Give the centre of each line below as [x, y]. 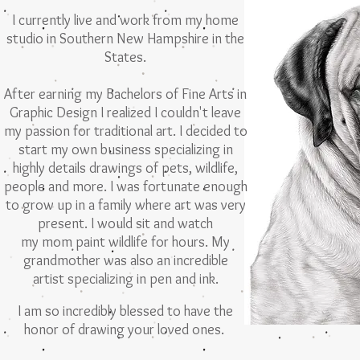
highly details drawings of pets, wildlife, [125, 168]
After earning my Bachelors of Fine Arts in [125, 94]
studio [27, 39]
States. [125, 57]
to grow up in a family [70, 205]
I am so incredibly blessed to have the [125, 311]
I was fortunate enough [178, 186]
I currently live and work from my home [125, 20]
